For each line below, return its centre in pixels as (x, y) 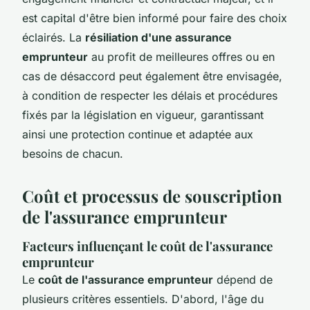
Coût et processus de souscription (152, 195)
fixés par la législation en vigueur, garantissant (143, 115)
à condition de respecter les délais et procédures (150, 95)
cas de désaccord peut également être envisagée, (152, 76)
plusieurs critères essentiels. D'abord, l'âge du (143, 299)
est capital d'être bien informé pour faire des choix (155, 18)
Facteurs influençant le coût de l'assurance (147, 246)
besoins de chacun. (73, 153)
